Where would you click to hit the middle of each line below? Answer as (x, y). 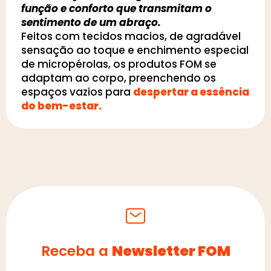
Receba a (76, 251)
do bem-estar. (61, 106)
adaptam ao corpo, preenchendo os (119, 78)
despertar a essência (191, 92)
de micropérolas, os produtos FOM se (119, 64)
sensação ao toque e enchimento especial (135, 50)
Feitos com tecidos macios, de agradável (131, 36)
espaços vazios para (77, 92)
